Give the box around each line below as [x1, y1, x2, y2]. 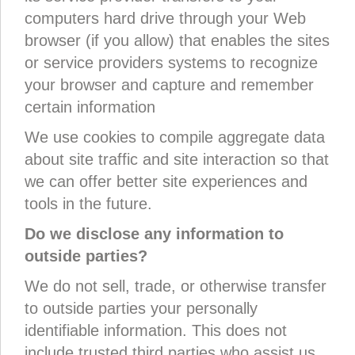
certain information [25, 98, 155, 116]
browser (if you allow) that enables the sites [25, 32, 330, 49]
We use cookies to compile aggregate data [25, 128, 325, 146]
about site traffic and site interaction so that [25, 151, 329, 168]
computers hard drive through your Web [25, 10, 306, 27]
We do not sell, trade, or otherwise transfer [25, 277, 326, 295]
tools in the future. [25, 195, 152, 212]
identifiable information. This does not [25, 322, 287, 339]
